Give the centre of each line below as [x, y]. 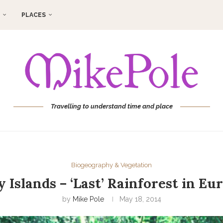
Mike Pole [88, 199]
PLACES [34, 15]
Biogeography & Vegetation [111, 165]
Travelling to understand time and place [111, 107]
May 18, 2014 [140, 199]
